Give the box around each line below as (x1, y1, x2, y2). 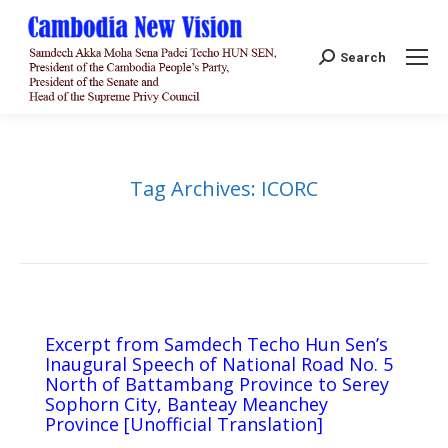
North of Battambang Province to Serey (45, 372, 389, 397)
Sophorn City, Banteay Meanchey (45, 392, 328, 417)
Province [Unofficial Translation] (45, 412, 323, 437)
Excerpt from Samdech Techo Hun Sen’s (45, 332, 388, 357)
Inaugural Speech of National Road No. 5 (45, 352, 393, 377)
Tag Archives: (130, 175, 261, 203)
